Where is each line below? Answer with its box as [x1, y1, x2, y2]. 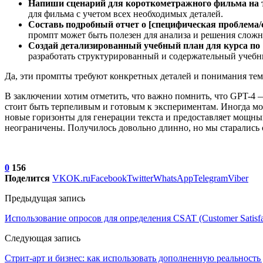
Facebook [90, 173, 127, 183]
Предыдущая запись [5, 193, 85, 203]
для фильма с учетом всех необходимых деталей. [28, 8, 223, 19]
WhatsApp [153, 173, 193, 183]
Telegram [193, 173, 228, 183]
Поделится [5, 173, 50, 183]
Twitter [127, 173, 153, 183]
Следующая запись [5, 232, 80, 243]
